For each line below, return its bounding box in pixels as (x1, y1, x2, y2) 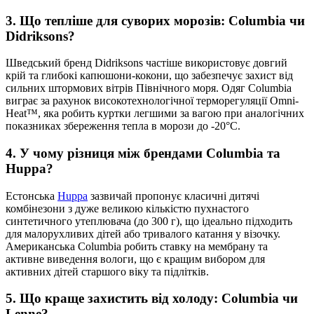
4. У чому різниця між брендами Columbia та (6, 146, 280, 161)
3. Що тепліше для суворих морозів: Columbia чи (6, 13, 305, 28)
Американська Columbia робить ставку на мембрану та (6, 240, 268, 252)
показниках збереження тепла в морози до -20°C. (6, 120, 240, 132)
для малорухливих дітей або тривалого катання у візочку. (6, 227, 280, 240)
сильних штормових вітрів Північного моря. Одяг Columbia (6, 82, 292, 95)
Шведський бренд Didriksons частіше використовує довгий (6, 57, 287, 69)
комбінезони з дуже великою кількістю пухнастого (6, 202, 249, 214)
